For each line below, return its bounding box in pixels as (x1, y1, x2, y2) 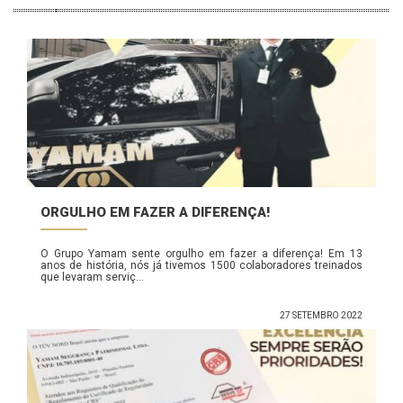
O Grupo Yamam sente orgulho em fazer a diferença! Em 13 (40, 246, 363, 260)
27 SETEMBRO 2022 (280, 309, 363, 320)
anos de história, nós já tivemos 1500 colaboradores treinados (40, 258, 363, 272)
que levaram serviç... (40, 270, 144, 283)
